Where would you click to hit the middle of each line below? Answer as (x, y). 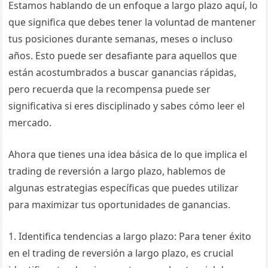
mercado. (30, 123)
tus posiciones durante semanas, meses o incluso (121, 39)
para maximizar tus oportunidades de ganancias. (120, 205)
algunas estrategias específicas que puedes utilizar (124, 188)
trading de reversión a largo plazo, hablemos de (117, 171)
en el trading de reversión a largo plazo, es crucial (121, 253)
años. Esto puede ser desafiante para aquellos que (123, 56)
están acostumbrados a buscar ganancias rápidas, (123, 72)
